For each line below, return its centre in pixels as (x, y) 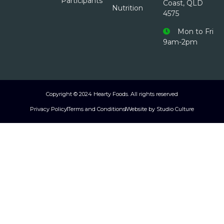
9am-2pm (180, 42)
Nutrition (127, 8)
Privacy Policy (48, 109)
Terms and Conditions (96, 109)
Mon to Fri (195, 31)
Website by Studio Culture (160, 109)
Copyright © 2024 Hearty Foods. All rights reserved (112, 94)
